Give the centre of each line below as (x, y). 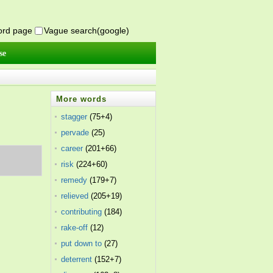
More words (82, 99)
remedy (74, 180)
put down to (82, 243)
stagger (74, 117)
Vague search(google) (87, 30)
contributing (82, 212)
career (72, 148)
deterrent (77, 259)
